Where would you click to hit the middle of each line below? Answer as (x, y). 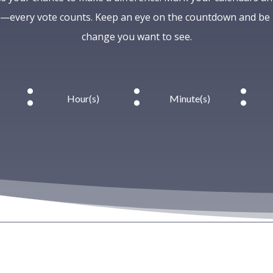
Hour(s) (83, 99)
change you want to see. (136, 37)
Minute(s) (190, 99)
